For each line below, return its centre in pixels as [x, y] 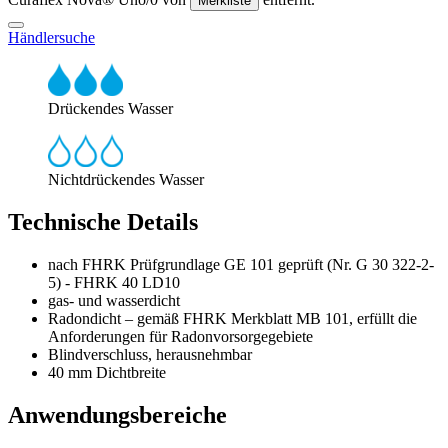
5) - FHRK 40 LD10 [114, 282]
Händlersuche [51, 37]
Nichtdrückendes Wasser [126, 179]
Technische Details [103, 221]
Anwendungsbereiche [117, 414]
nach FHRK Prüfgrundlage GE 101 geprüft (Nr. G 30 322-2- [241, 264]
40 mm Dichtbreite [107, 372]
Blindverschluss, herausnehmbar [150, 354]
